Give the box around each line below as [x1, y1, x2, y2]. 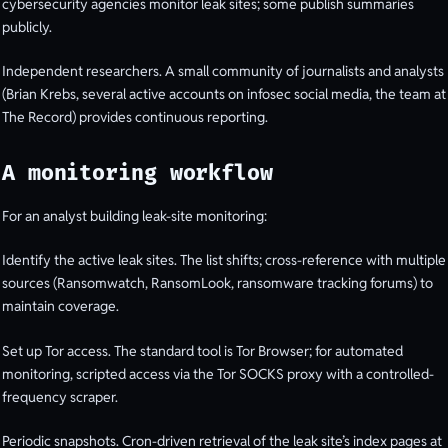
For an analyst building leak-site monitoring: [2, 206, 267, 225]
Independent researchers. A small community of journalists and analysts [2, 62, 444, 81]
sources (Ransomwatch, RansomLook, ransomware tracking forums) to [2, 274, 433, 293]
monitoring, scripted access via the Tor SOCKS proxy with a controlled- [2, 364, 434, 383]
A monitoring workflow [2, 159, 273, 187]
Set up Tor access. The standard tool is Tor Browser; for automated [2, 341, 403, 360]
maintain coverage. [2, 297, 119, 316]
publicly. [2, 17, 52, 36]
